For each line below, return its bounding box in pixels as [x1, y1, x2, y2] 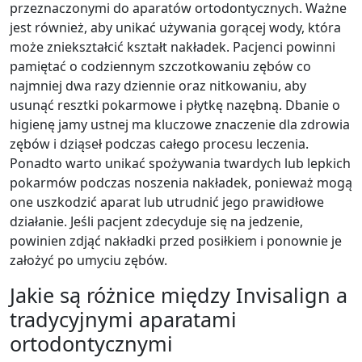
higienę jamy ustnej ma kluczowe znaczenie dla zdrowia [10, 115, 350, 133]
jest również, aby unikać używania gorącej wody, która [10, 18, 341, 36]
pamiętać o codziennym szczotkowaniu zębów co [10, 57, 311, 75]
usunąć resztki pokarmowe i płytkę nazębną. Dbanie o [10, 95, 340, 114]
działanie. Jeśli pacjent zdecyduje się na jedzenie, [10, 212, 303, 230]
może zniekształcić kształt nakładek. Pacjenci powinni [10, 37, 335, 56]
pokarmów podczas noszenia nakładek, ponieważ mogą [10, 173, 352, 192]
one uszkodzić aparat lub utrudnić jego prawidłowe [10, 192, 324, 211]
